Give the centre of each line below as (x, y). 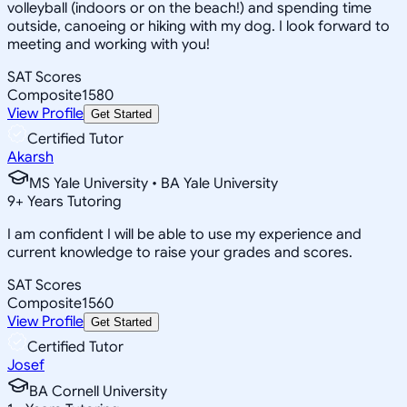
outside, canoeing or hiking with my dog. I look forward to (199, 26)
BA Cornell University (98, 391)
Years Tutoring (73, 201)
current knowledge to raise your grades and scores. (180, 252)
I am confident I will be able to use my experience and (184, 234)
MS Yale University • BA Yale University (154, 183)
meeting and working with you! (109, 44)
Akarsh (30, 157)
